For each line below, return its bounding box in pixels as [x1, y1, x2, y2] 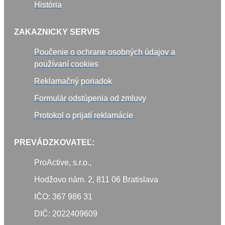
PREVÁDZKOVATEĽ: [14, 138, 94, 147]
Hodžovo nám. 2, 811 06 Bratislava [34, 175, 158, 184]
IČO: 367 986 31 [34, 192, 92, 201]
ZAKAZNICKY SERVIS [14, 28, 100, 37]
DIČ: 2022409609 [34, 209, 97, 218]
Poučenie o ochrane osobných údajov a [34, 48, 175, 57]
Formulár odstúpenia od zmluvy [34, 94, 146, 103]
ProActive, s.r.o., [34, 158, 91, 167]
